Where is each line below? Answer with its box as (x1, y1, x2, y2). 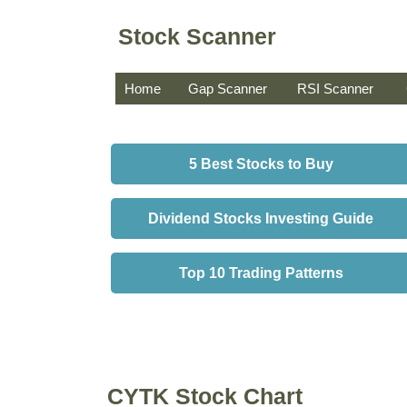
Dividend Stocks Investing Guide (148, 211, 373, 226)
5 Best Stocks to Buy (188, 156, 333, 172)
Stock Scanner (118, 23, 276, 49)
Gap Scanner (188, 81, 267, 96)
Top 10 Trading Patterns (178, 265, 343, 281)
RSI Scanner (297, 81, 373, 96)
